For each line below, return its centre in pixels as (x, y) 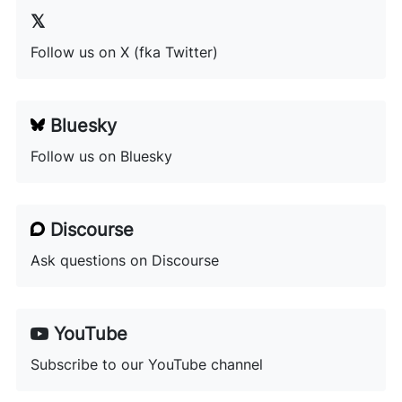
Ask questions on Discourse (124, 260)
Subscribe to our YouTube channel (146, 364)
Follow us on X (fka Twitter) (124, 52)
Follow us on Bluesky (101, 156)
